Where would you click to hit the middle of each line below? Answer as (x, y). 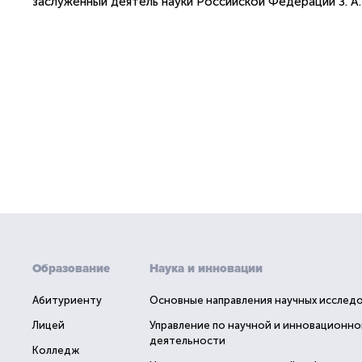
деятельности (187, 341)
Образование (71, 268)
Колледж (56, 350)
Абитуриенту (67, 300)
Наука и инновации (206, 268)
